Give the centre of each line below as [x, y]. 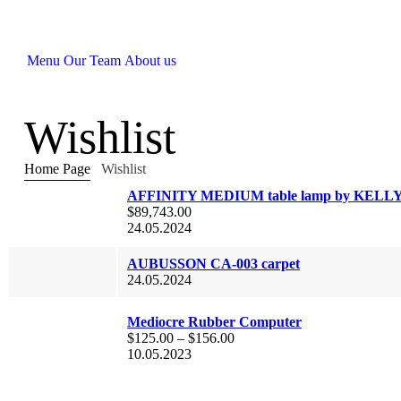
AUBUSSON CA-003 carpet [213, 264]
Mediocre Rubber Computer [214, 322]
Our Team [92, 60]
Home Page [57, 169]
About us [150, 60]
